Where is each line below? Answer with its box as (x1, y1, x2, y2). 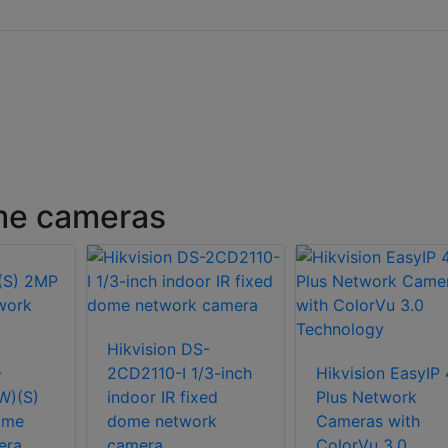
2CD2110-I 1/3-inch (107, 363, 252, 384)
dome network (107, 411, 217, 432)
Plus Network (315, 387, 417, 408)
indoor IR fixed (107, 387, 218, 408)
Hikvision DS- (107, 339, 210, 360)
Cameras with (315, 411, 420, 432)
